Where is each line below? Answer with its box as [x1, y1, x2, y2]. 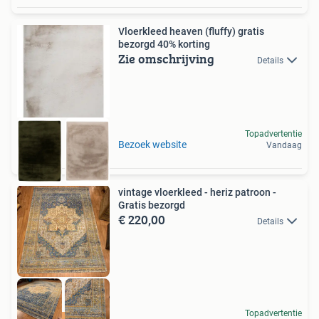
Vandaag [266, 140, 302, 151]
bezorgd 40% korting [118, 38, 210, 50]
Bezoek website [118, 139, 187, 151]
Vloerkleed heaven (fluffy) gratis [118, 25, 238, 37]
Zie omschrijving [118, 48, 214, 68]
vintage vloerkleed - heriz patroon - [118, 187, 276, 199]
